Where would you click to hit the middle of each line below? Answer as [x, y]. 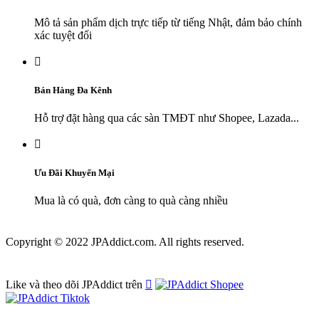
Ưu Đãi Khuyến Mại [74, 173]
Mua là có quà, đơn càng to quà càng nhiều [131, 201]
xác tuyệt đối [63, 35]
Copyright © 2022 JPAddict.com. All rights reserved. [125, 242]
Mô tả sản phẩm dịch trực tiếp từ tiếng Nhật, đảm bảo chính [168, 22]
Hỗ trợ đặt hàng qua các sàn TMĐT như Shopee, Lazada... [167, 118]
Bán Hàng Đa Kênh [73, 90]
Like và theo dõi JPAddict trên [75, 285]
